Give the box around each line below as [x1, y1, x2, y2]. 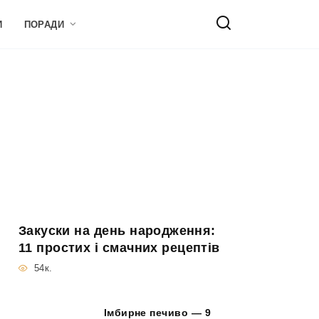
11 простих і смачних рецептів [19, 241, 220, 255]
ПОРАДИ [23, 19, 65, 30]
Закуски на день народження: [19, 224, 216, 238]
